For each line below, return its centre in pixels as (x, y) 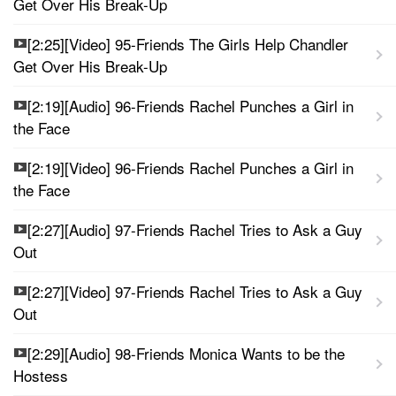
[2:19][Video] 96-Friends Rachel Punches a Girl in (190, 167)
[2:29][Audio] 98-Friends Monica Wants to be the (186, 353)
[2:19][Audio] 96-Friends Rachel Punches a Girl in (190, 105)
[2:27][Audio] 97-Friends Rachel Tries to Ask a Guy (195, 229)
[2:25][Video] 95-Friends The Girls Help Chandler (188, 43)
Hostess (41, 375)
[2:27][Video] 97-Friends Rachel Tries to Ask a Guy (195, 291)
